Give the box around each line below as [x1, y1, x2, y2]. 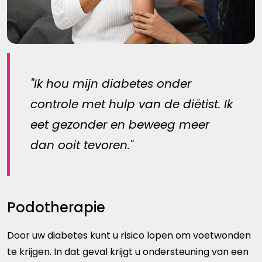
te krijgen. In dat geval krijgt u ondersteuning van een [7, 244, 249, 258]
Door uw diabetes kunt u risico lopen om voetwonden [7, 228, 251, 242]
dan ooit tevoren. [30, 136, 130, 153]
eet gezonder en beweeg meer [30, 116, 209, 133]
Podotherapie [7, 197, 105, 217]
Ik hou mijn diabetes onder [34, 75, 191, 92]
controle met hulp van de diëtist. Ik [30, 95, 233, 112]
